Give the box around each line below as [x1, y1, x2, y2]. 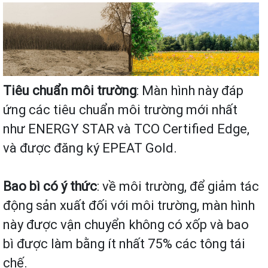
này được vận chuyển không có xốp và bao [3, 217, 249, 233]
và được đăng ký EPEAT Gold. [3, 140, 177, 157]
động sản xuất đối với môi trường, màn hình [3, 197, 255, 214]
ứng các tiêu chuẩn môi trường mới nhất [3, 102, 237, 118]
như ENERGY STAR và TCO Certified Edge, [3, 121, 249, 138]
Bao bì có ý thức [3, 178, 97, 195]
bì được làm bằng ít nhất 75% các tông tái [3, 236, 245, 252]
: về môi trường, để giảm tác [97, 178, 259, 195]
